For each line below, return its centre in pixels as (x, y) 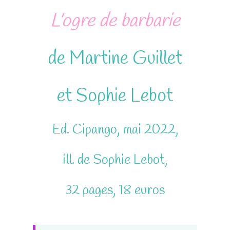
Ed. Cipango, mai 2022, (115, 130)
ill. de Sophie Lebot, (115, 160)
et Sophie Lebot (115, 96)
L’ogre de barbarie (115, 21)
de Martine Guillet (115, 59)
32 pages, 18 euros (115, 191)
